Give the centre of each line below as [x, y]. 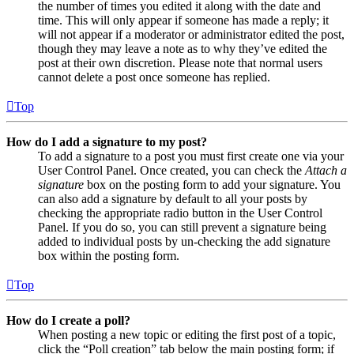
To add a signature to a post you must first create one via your [191, 156]
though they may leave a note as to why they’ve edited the [183, 48]
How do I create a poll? [68, 320]
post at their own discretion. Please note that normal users [180, 62]
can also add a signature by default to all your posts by [173, 198]
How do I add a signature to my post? [107, 141]
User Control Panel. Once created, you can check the [171, 170]
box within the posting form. [109, 255]
